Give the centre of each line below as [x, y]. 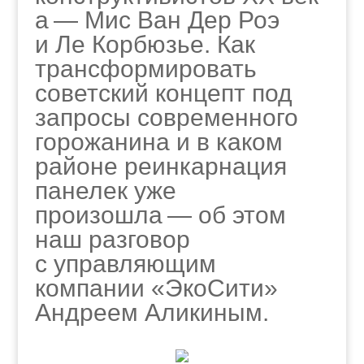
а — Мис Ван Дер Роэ [157, 20]
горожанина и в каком [158, 142]
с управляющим [125, 264]
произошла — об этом [160, 215]
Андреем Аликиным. [152, 312]
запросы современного [166, 117]
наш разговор [112, 239]
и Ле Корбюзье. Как [145, 44]
